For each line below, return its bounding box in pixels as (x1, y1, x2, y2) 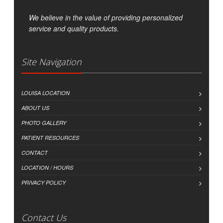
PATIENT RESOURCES (21, 134, 79, 142)
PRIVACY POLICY (21, 179, 66, 187)
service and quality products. (29, 23, 119, 34)
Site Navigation (21, 56, 82, 68)
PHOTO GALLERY (21, 119, 66, 127)
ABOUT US (21, 104, 49, 112)
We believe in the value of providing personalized (29, 12, 183, 23)
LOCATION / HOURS (21, 164, 73, 172)
